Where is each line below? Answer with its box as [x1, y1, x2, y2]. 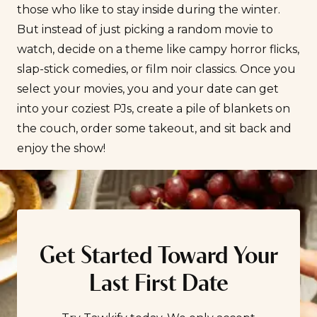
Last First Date [88, 272, 229, 298]
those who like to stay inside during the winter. [17, 3, 280, 17]
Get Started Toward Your [39, 245, 278, 270]
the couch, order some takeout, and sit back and [17, 122, 292, 136]
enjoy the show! [17, 142, 105, 156]
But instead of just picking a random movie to [17, 23, 273, 37]
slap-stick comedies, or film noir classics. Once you [17, 62, 296, 76]
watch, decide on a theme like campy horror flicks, [17, 42, 299, 57]
